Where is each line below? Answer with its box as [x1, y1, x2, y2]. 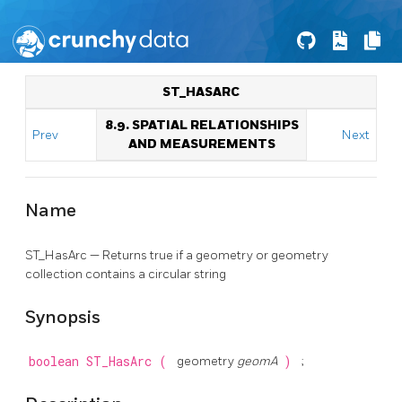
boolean [28, 354, 86, 371]
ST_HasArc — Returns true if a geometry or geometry [25, 247, 328, 263]
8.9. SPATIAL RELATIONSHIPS [104, 118, 299, 133]
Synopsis [25, 306, 100, 328]
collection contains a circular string [25, 266, 226, 282]
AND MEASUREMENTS [127, 136, 275, 152]
